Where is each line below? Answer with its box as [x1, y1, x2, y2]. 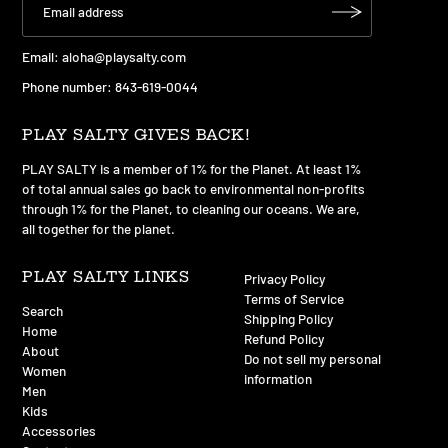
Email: [22, 47, 63, 65]
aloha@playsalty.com [62, 47, 187, 65]
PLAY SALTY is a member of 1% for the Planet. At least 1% [22, 159, 362, 177]
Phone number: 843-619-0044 [22, 77, 199, 95]
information [244, 369, 312, 387]
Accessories [22, 421, 97, 439]
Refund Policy [244, 329, 324, 347]
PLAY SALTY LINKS [22, 267, 190, 286]
